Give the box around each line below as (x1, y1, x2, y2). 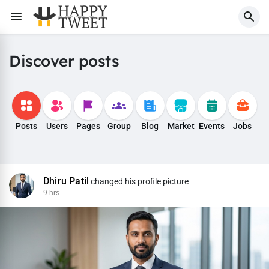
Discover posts (9, 51, 119, 71)
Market (167, 121, 195, 131)
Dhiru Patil (43, 176, 89, 187)
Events (199, 121, 225, 131)
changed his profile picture (89, 177, 189, 186)
